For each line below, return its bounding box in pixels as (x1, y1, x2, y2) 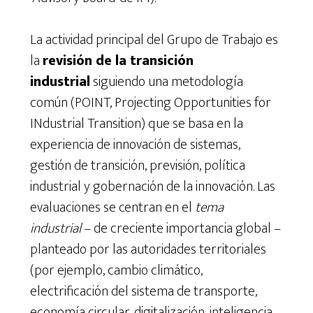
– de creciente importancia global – (80, 216, 281, 240)
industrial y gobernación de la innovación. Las (29, 174, 275, 198)
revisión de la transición (42, 48, 194, 73)
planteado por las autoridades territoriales (29, 237, 266, 261)
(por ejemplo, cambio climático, (29, 258, 203, 282)
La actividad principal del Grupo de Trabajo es (29, 27, 278, 52)
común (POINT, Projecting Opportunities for (29, 90, 271, 115)
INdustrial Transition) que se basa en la (29, 111, 243, 136)
